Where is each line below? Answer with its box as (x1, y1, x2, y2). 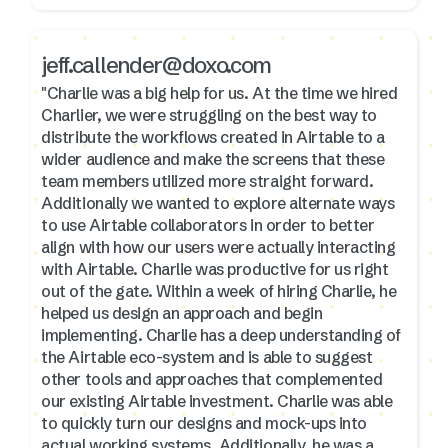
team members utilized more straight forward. (41, 170, 374, 191)
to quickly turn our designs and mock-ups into (41, 412, 367, 433)
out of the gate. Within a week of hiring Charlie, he (41, 280, 397, 301)
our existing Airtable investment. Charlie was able (41, 390, 393, 411)
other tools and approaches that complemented (41, 368, 383, 389)
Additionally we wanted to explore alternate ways (41, 192, 395, 213)
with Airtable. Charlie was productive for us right (41, 258, 389, 279)
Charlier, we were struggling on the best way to (41, 104, 377, 125)
